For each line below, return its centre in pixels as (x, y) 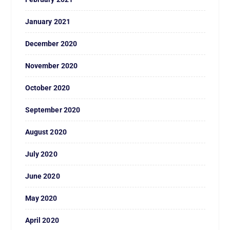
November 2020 (51, 66)
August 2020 (46, 132)
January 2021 (48, 22)
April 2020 (42, 221)
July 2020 (41, 154)
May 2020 (41, 198)
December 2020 (51, 44)
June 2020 (42, 176)
